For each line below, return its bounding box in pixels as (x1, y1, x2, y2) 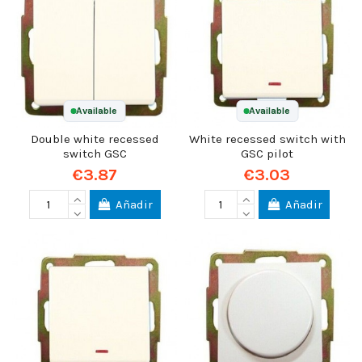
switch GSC (62, 145, 127, 161)
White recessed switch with (188, 131, 346, 146)
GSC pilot (241, 145, 294, 161)
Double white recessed (30, 131, 159, 146)
